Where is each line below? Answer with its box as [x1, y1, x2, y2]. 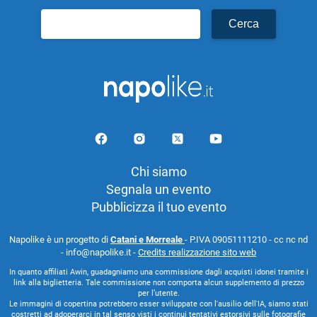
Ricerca [40, 10, 82, 25]
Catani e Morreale [110, 234, 185, 246]
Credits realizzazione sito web [138, 247, 256, 258]
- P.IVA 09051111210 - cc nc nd [185, 234, 308, 246]
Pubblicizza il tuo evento [91, 200, 226, 215]
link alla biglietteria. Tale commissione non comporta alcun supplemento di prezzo [13, 278, 304, 288]
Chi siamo [130, 164, 187, 180]
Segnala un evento [106, 182, 211, 197]
